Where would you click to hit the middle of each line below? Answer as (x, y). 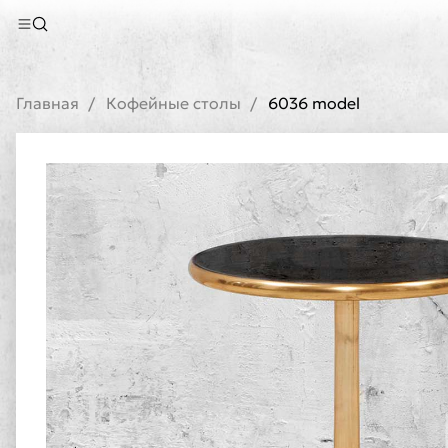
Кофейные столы (173, 103)
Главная (47, 103)
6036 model (314, 103)
